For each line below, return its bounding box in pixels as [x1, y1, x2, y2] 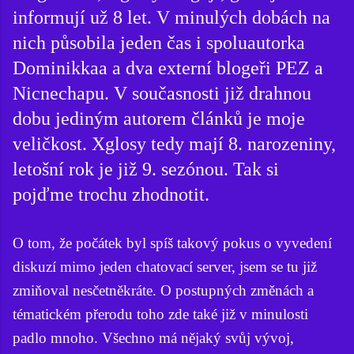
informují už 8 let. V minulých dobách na [13, 6, 330, 28]
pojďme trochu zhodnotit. [13, 183, 209, 205]
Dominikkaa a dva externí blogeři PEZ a [13, 57, 323, 78]
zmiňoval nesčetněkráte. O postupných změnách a [13, 281, 314, 299]
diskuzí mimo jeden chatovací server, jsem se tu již [13, 258, 317, 275]
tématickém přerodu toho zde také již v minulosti [13, 305, 308, 322]
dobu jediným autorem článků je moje [13, 107, 305, 129]
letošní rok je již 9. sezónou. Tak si [13, 158, 279, 179]
